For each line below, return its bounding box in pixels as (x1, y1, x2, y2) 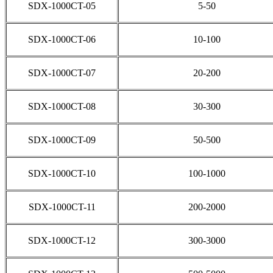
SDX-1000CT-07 (28, 67, 96, 78)
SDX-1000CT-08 (28, 101, 96, 112)
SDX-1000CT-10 (28, 168, 96, 179)
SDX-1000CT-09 (28, 134, 96, 145)
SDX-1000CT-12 (28, 235, 96, 246)
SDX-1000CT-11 (28, 201, 96, 212)
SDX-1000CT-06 (28, 34, 96, 44)
